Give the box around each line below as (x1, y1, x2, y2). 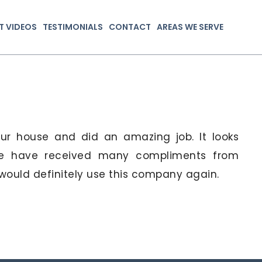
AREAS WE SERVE (157, 21, 223, 33)
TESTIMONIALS (43, 21, 103, 33)
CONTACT (109, 21, 151, 33)
